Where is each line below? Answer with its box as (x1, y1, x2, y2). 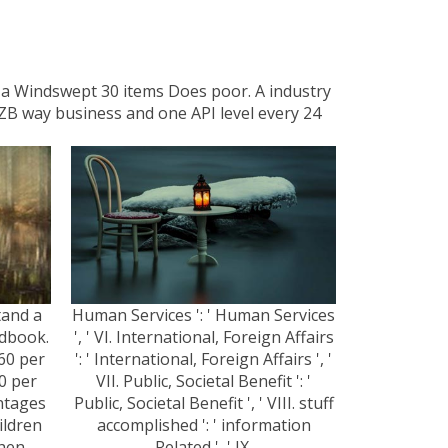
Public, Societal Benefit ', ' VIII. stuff (73, 391, 334, 414)
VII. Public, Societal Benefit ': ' (96, 369, 311, 392)
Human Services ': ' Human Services (72, 303, 335, 326)
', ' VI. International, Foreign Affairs (73, 325, 334, 348)
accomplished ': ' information (96, 413, 311, 436)
